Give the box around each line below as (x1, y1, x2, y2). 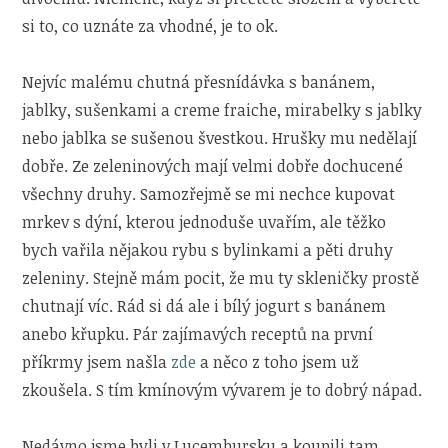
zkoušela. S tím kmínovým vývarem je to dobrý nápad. (22, 378, 423, 401)
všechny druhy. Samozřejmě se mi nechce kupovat (22, 182, 396, 205)
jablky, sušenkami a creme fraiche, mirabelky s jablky (22, 98, 423, 121)
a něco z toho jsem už (196, 350, 360, 373)
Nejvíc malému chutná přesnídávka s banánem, (22, 70, 376, 93)
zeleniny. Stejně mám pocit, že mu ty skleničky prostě (22, 266, 420, 289)
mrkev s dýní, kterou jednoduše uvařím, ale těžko (22, 210, 387, 233)
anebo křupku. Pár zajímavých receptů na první (22, 322, 374, 345)
